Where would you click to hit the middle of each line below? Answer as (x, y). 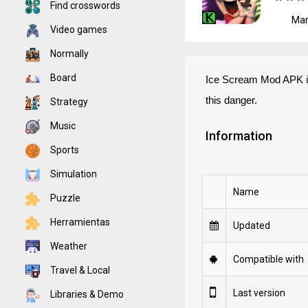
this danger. (231, 100)
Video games (78, 30)
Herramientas (79, 222)
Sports (64, 150)
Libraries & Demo (86, 294)
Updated (251, 225)
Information (239, 136)
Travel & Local (79, 270)
